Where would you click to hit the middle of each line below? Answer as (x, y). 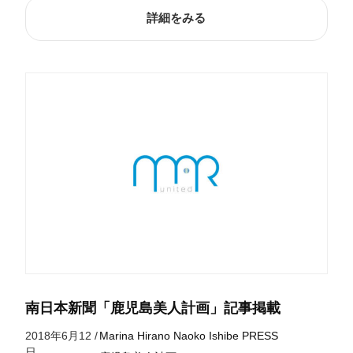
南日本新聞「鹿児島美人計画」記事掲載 (152, 308)
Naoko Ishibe (206, 335)
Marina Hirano (135, 335)
